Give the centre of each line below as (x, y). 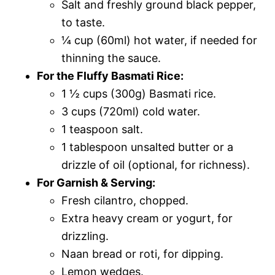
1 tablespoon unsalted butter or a (147, 147)
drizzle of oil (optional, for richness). (156, 165)
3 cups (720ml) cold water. (131, 111)
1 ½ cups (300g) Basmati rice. (139, 93)
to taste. (83, 22)
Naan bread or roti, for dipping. (142, 254)
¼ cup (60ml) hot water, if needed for (159, 40)
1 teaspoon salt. (102, 129)
